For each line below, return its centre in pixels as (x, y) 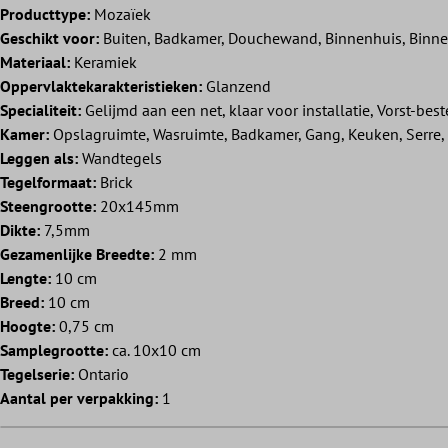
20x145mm (137, 206)
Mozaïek (120, 14)
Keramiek (103, 62)
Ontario (101, 374)
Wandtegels (120, 158)
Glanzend (236, 86)
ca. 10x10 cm (154, 350)
